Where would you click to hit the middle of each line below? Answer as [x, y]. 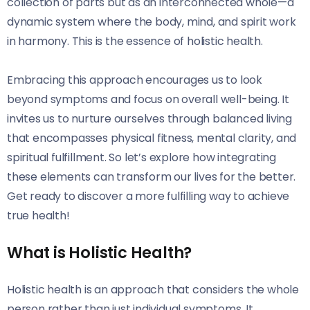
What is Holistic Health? [100, 252]
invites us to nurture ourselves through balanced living [149, 118]
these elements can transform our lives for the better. [152, 176]
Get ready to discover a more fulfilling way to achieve [148, 196]
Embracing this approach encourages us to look [135, 80]
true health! [38, 215]
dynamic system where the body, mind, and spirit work [152, 21]
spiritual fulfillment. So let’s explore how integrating [142, 157]
